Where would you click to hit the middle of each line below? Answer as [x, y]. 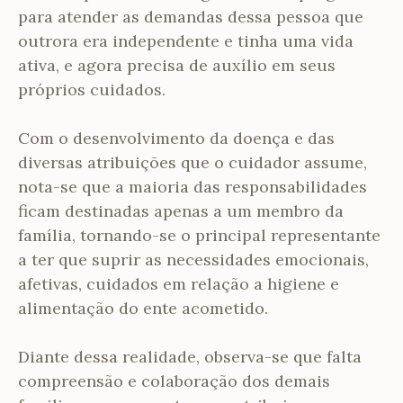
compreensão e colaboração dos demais [174, 381]
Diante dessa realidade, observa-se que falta [190, 356]
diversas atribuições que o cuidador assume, [193, 162]
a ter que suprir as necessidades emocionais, [193, 259]
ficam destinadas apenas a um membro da [181, 210]
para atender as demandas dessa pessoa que [191, 16]
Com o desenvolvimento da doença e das [176, 138]
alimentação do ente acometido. [143, 308]
